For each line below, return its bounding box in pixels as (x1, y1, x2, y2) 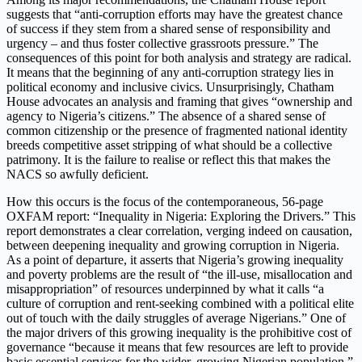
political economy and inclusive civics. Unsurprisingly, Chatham (6, 80, 334, 95)
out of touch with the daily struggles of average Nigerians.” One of (6, 311, 346, 326)
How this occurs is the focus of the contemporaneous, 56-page (6, 195, 323, 209)
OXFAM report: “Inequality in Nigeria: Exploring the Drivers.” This (6, 209, 356, 224)
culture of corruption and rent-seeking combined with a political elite (6, 297, 354, 311)
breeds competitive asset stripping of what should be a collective (6, 138, 332, 153)
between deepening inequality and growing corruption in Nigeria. (6, 238, 339, 253)
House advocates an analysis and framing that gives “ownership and (6, 95, 352, 109)
